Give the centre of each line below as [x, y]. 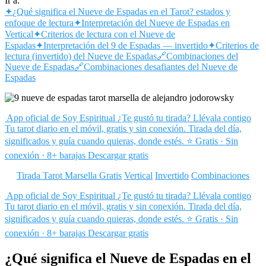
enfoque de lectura [39, 23]
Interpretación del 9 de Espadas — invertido [126, 45]
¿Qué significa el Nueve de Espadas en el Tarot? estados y [121, 11]
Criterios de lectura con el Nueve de [108, 34]
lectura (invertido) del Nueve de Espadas [81, 56]
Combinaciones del [202, 56]
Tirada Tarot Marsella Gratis [69, 175]
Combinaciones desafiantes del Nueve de [161, 66]
